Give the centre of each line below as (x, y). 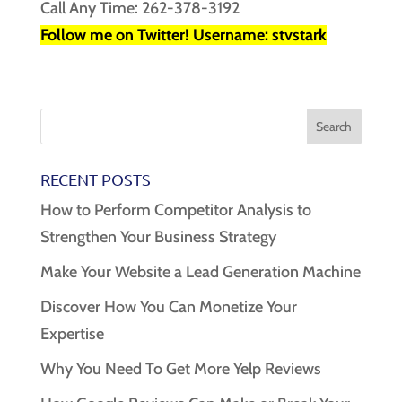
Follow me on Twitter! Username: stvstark (183, 35)
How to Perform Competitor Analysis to (175, 210)
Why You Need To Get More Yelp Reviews (180, 368)
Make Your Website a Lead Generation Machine (200, 271)
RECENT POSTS (95, 179)
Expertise (72, 333)
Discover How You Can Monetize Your (168, 306)
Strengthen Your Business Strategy (158, 236)
